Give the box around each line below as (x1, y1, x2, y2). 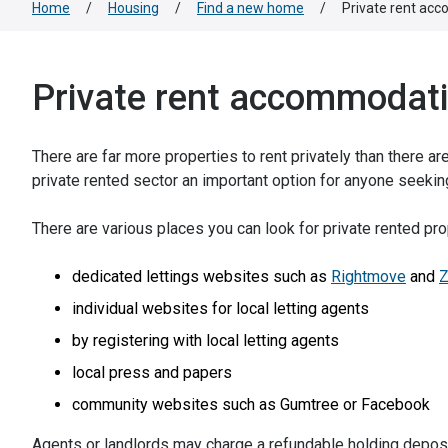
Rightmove (331, 267, 406, 286)
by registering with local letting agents (72, 331, 339, 350)
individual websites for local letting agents (72, 299, 369, 318)
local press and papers (72, 363, 232, 382)
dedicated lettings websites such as (72, 267, 331, 286)
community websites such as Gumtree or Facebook (72, 395, 430, 414)
